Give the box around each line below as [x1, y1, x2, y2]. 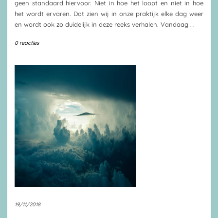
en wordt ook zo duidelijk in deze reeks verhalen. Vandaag [15, 20, 190, 28]
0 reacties [15, 39, 39, 46]
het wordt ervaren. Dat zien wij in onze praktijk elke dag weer [15, 10, 203, 18]
